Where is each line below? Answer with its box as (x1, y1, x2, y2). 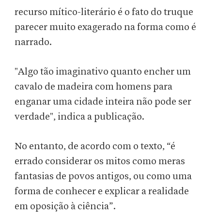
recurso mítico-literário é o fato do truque (15, 7, 193, 17)
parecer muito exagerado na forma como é (15, 22, 196, 32)
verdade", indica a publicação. (15, 112, 144, 122)
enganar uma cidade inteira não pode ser (15, 97, 191, 107)
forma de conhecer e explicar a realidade (15, 186, 189, 197)
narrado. (15, 37, 52, 47)
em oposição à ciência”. (15, 201, 116, 212)
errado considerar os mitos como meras (15, 156, 185, 167)
